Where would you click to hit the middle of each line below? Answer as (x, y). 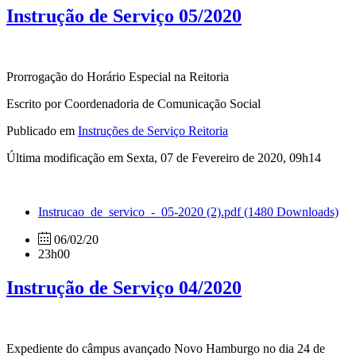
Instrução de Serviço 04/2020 (124, 288)
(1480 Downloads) (291, 212)
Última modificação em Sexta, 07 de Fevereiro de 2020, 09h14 (164, 158)
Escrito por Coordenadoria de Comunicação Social (133, 104)
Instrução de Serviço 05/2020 (124, 16)
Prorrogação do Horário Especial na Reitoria (118, 77)
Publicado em (42, 131)
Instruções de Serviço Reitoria (153, 131)
